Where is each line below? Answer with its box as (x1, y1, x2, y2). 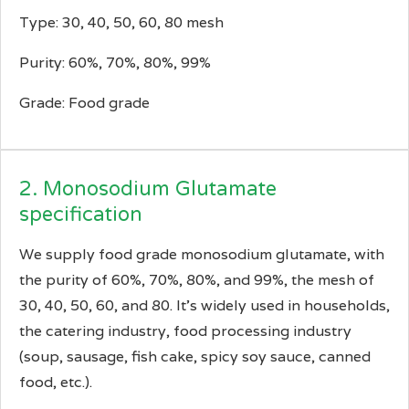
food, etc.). (19, 372, 92, 393)
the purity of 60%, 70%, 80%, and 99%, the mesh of (19, 270, 374, 290)
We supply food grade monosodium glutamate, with (19, 245, 384, 265)
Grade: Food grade (19, 93, 150, 113)
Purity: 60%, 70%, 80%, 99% (19, 53, 211, 73)
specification (19, 203, 142, 227)
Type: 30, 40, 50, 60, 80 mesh (19, 13, 224, 33)
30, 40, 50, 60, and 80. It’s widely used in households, (19, 296, 390, 316)
